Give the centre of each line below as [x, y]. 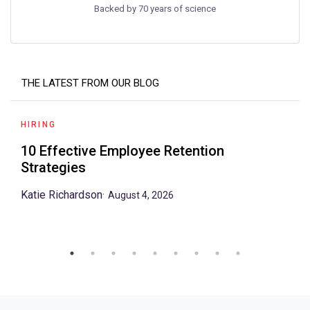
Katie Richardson [62, 194]
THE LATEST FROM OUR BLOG [90, 83]
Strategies [53, 167]
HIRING [38, 124]
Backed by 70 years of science [155, 8]
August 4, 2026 [141, 195]
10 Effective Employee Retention [122, 151]
